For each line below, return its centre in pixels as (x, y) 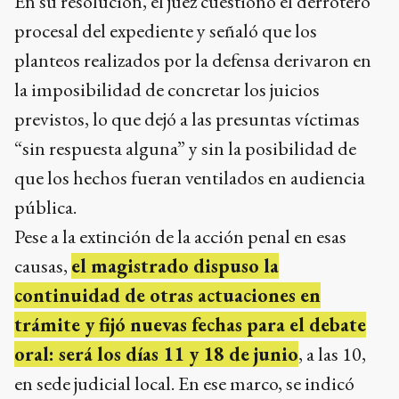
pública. (45, 207)
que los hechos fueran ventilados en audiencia (190, 177)
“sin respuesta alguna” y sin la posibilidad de (185, 148)
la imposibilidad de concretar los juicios (167, 89)
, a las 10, (332, 354)
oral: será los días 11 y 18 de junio (156, 354)
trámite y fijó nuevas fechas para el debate (190, 324)
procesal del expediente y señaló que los (166, 30)
